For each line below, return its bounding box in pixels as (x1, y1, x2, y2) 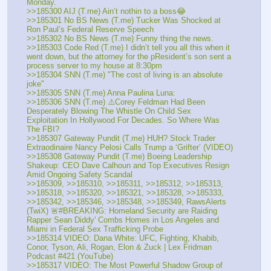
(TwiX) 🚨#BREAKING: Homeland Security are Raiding (27, 206, 217, 215)
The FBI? (27, 124, 59, 134)
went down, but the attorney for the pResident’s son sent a (27, 51, 231, 61)
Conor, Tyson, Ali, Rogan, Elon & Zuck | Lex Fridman (27, 242, 212, 252)
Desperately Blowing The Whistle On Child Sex (27, 106, 191, 116)
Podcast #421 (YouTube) (27, 251, 116, 261)
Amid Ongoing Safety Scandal (27, 169, 132, 179)
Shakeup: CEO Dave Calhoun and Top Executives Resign (27, 160, 229, 170)
